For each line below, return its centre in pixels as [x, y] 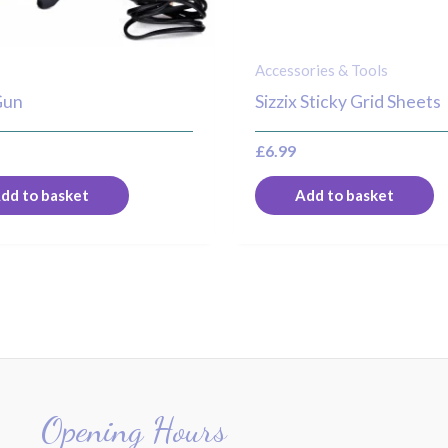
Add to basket [345, 195]
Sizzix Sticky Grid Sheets [348, 102]
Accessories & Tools [322, 69]
